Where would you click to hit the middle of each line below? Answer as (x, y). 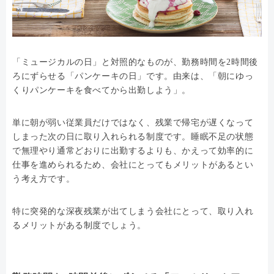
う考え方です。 (44, 179)
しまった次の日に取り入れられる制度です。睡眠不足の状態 (133, 136)
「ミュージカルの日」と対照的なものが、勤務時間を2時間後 (135, 62)
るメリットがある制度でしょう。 (79, 225)
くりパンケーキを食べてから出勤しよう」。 (102, 90)
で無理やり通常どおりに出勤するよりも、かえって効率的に (133, 150)
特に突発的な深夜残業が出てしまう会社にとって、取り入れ (133, 211)
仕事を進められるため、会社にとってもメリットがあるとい (133, 165)
